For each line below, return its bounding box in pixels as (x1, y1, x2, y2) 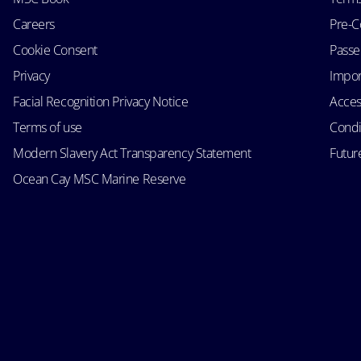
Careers (13, 15, 55, 33)
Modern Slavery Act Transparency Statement (13, 143, 251, 162)
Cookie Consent (13, 40, 98, 59)
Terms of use (13, 118, 82, 136)
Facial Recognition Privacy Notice (13, 92, 189, 110)
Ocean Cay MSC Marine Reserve (13, 169, 186, 188)
